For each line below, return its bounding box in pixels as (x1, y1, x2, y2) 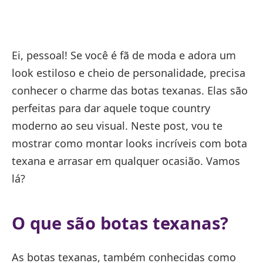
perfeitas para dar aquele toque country (12, 101, 210, 115)
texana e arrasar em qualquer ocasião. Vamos (12, 154, 240, 168)
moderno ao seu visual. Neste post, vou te (12, 119, 222, 133)
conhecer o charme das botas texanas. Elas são (12, 83, 248, 97)
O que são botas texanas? (12, 211, 228, 235)
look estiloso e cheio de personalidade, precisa (12, 66, 245, 80)
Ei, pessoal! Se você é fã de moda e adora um (12, 48, 236, 62)
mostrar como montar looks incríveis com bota (12, 136, 247, 150)
